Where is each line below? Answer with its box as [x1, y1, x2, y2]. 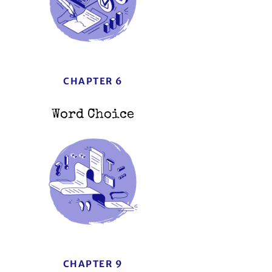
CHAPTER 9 [63, 258, 123, 270]
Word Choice [51, 109, 134, 123]
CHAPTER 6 [63, 75, 123, 87]
